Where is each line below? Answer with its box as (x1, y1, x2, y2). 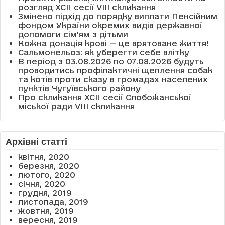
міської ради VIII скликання (18, 102, 135, 111)
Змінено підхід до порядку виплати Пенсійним (18, 12, 217, 21)
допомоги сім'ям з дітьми (18, 30, 128, 39)
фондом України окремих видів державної (18, 21, 202, 30)
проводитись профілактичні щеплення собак (18, 66, 212, 75)
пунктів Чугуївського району (18, 84, 141, 93)
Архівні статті (6, 137, 67, 147)
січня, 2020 (18, 179, 65, 188)
